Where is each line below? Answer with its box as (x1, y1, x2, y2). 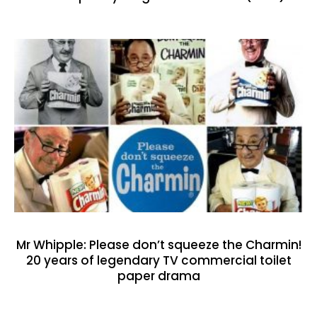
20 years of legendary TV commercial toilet (25, 252, 292, 270)
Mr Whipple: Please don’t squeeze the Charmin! (16, 236, 301, 254)
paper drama (117, 267, 200, 285)
